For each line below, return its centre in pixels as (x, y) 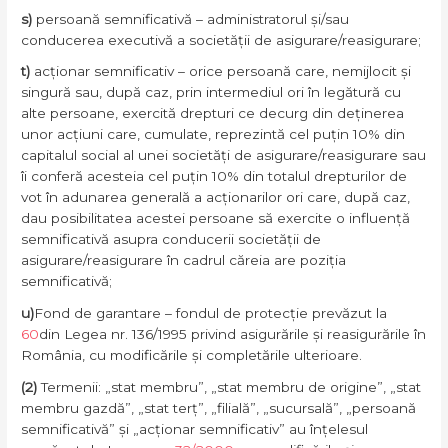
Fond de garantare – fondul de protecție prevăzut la (213, 313)
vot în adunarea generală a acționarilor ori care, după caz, (216, 197)
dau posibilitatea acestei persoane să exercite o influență (216, 218)
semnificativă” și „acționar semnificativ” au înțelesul (195, 428)
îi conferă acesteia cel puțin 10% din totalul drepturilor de (214, 176)
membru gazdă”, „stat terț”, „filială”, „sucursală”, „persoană (219, 407)
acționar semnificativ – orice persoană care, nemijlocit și (223, 71)
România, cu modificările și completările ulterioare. (192, 355)
